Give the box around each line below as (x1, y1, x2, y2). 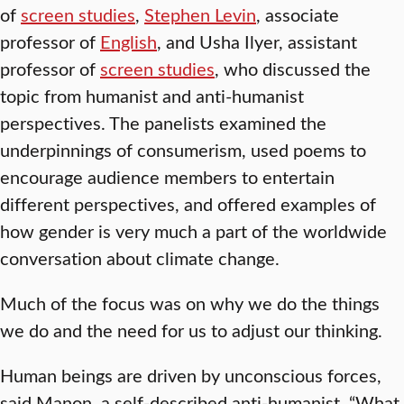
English (100, 29, 157, 53)
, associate (256, 2, 339, 26)
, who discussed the (215, 56, 371, 80)
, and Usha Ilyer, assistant (157, 29, 357, 53)
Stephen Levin (144, 2, 256, 26)
